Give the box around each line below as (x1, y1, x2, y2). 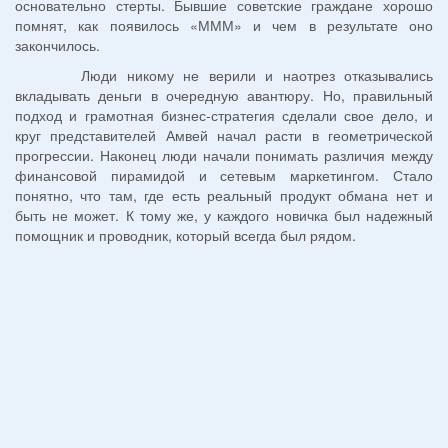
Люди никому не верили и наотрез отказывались (15, 65, 433, 86)
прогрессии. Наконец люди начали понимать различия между (15, 145, 433, 166)
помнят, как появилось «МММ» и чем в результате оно (15, 15, 433, 36)
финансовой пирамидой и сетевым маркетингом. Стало (15, 165, 433, 186)
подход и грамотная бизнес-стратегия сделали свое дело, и (15, 105, 433, 126)
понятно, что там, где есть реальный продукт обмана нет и (15, 185, 433, 206)
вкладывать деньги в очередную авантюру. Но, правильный (15, 85, 433, 106)
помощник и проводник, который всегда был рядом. (15, 225, 356, 246)
